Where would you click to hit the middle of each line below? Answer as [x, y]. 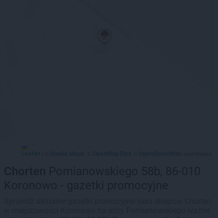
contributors [197, 153]
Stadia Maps [67, 153]
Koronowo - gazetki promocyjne [86, 185]
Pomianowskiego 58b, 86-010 [123, 171]
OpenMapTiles [112, 153]
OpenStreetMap [160, 153]
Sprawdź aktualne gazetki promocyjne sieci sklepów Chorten [108, 201]
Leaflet [31, 153]
